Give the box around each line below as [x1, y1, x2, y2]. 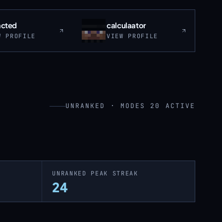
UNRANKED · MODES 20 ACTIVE [65, 102, 195, 110]
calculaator [107, 20, 146, 30]
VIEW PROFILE [107, 32, 159, 40]
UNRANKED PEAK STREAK [52, 169, 138, 177]
